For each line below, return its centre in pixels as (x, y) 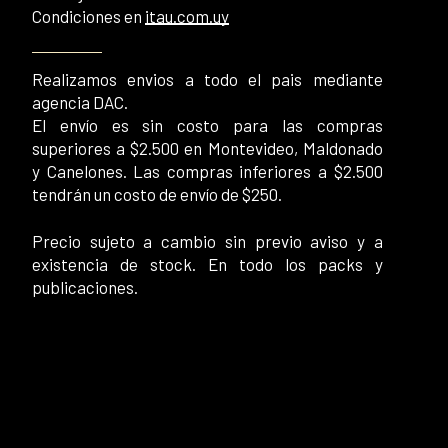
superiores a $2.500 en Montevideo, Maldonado (207, 148)
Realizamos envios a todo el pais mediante (207, 79)
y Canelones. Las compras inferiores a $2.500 (207, 171)
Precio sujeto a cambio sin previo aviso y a (207, 241)
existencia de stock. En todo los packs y (207, 264)
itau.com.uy (186, 16)
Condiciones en (88, 16)
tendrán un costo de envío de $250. (156, 194)
